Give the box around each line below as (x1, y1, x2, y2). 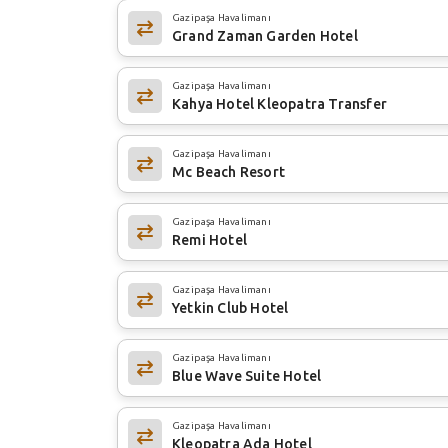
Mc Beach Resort (172, 163, 285, 180)
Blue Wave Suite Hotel (172, 367, 322, 384)
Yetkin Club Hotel (172, 299, 289, 316)
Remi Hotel (172, 231, 247, 248)
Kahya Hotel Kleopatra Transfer (172, 95, 387, 112)
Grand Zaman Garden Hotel (172, 27, 358, 44)
